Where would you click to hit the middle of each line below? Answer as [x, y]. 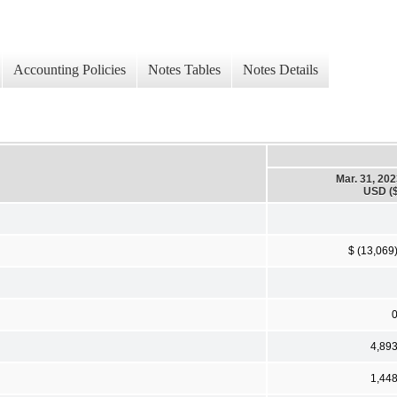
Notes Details [280, 70]
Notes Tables [184, 70]
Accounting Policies [70, 70]
